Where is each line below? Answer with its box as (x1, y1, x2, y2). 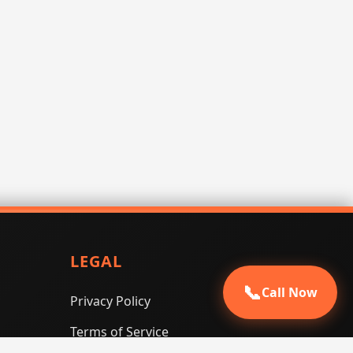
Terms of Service (69, 323, 169, 340)
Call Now (262, 277, 318, 295)
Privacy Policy (69, 292, 150, 310)
